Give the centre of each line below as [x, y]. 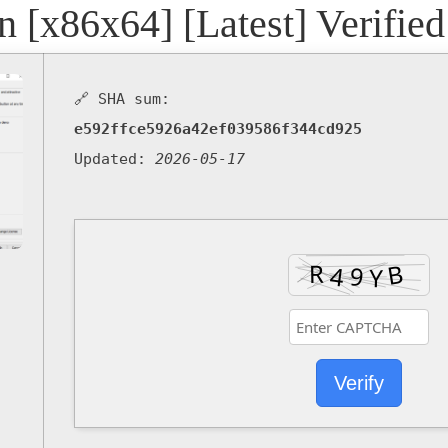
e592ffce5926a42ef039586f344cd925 [218, 129]
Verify [358, 383]
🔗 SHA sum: [122, 99]
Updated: [114, 159]
